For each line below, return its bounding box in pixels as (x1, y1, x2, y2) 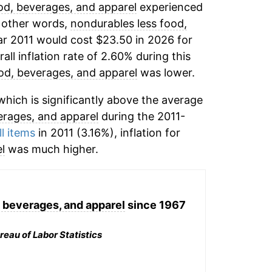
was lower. (137, 66, 195, 79)
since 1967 (124, 198, 186, 211)
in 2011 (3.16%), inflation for (35, 126, 180, 139)
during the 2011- (98, 110, 185, 123)
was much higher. (4, 143, 98, 155)
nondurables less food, (70, 17, 187, 30)
